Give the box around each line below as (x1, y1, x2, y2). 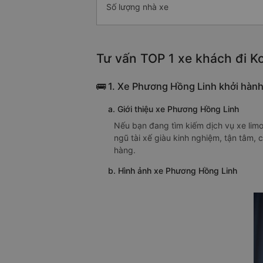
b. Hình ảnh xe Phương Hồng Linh (108, 166, 237, 176)
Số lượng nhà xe (106, 2, 168, 12)
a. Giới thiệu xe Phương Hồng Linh (108, 104, 239, 114)
